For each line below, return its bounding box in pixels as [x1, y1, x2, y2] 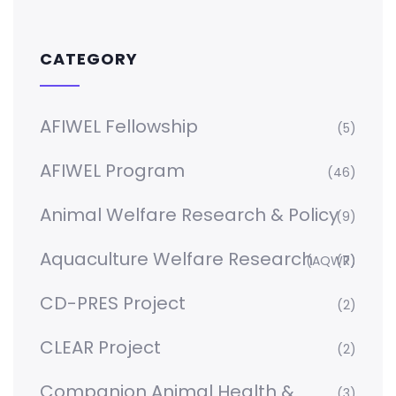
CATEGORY [40, 48, 138, 71]
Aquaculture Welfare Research [40, 247, 313, 272]
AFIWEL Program [40, 158, 185, 184]
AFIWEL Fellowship [40, 114, 198, 140]
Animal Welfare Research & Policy [40, 202, 339, 228]
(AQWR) [306, 252, 356, 270]
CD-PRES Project [40, 291, 186, 316]
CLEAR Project [40, 335, 161, 361]
